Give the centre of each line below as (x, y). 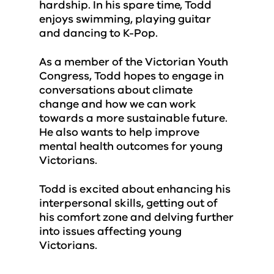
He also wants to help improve (119, 132)
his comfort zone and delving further (136, 217)
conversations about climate (116, 90)
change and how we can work (118, 104)
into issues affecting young (110, 231)
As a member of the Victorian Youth (134, 62)
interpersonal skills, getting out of (128, 203)
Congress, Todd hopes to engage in (131, 76)
